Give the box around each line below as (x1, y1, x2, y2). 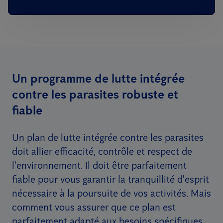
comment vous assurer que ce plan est (12, 201, 176, 213)
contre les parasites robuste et (12, 87, 178, 102)
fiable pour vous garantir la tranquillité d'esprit (12, 173, 209, 185)
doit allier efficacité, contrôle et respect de (12, 145, 192, 157)
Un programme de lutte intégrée (12, 71, 185, 86)
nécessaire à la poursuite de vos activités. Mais (12, 187, 211, 199)
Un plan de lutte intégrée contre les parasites (12, 131, 204, 143)
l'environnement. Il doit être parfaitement (12, 159, 187, 171)
